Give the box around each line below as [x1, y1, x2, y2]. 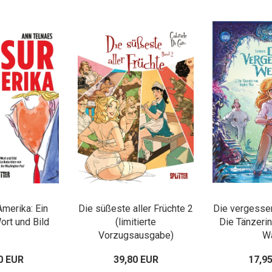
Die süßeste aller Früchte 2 [78, 203, 193, 214]
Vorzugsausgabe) [98, 229, 174, 241]
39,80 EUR [113, 254, 158, 265]
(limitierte [115, 216, 156, 228]
